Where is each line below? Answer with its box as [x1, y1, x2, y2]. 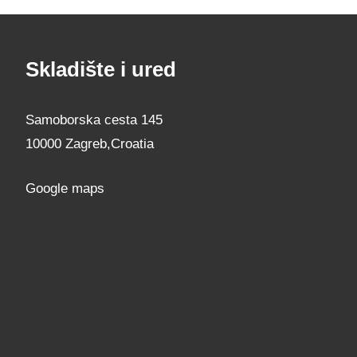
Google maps [25, 180, 104, 196]
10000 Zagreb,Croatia [25, 136, 154, 152]
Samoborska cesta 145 [25, 112, 163, 128]
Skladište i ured [25, 58, 176, 81]
